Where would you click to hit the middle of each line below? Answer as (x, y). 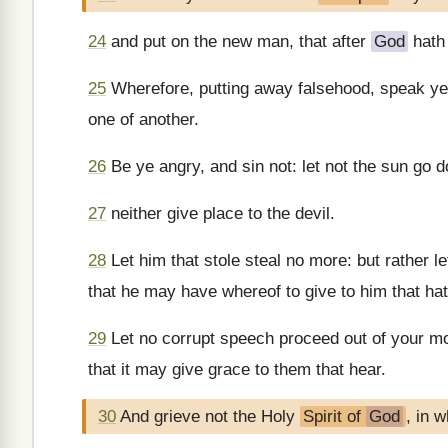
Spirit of (334, 416)
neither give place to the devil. (220, 213)
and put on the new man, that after (238, 41)
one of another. (143, 119)
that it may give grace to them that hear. (237, 369)
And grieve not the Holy (208, 416)
